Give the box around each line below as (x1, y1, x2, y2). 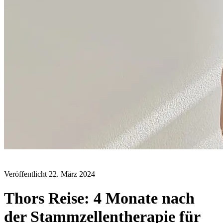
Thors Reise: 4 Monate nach (4, 189, 195, 207)
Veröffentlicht (4, 169, 49, 178)
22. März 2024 (49, 169, 95, 178)
